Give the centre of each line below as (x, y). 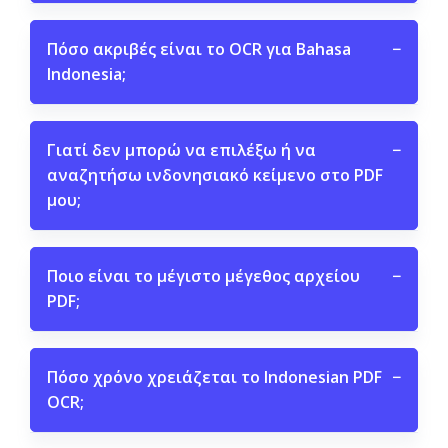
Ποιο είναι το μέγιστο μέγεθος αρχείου (203, 276)
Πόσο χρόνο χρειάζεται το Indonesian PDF (214, 377)
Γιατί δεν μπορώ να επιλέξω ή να (181, 150)
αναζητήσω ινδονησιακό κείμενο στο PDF (215, 175)
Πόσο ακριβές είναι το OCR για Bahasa (199, 49)
